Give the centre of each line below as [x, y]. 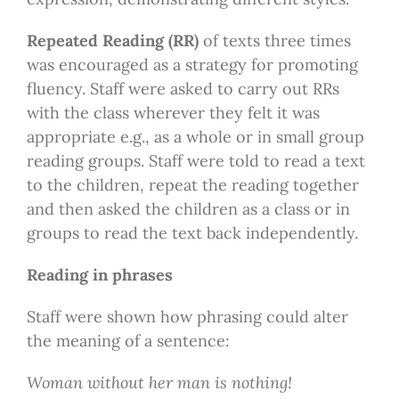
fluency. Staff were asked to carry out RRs [183, 88]
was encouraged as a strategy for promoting [192, 64]
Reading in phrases [99, 274]
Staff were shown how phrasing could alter [187, 316]
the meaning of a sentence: [128, 340]
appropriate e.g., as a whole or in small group [195, 136]
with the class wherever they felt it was [173, 112]
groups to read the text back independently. [192, 232]
